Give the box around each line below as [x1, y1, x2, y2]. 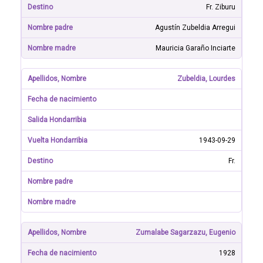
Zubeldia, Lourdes [177, 75, 235, 83]
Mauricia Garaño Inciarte [156, 44, 235, 52]
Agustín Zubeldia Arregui [155, 23, 235, 32]
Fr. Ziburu [206, 3, 235, 11]
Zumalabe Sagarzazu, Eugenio [136, 228, 235, 237]
